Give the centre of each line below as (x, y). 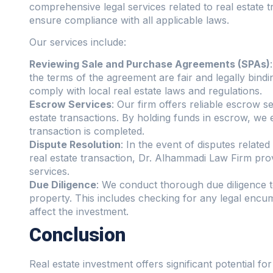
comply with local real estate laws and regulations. (146, 91)
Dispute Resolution (75, 145)
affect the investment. (79, 212)
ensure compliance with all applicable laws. (129, 20)
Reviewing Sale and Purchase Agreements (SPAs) (150, 64)
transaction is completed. (87, 131)
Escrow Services (70, 105)
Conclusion (77, 235)
